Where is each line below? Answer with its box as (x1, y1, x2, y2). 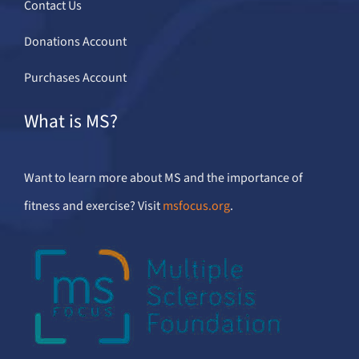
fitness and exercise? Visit (23, 197, 163, 216)
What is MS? (23, 108, 118, 135)
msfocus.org (162, 197, 230, 216)
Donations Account (23, 33, 127, 51)
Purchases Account (23, 69, 127, 87)
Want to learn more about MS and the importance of (23, 169, 303, 188)
